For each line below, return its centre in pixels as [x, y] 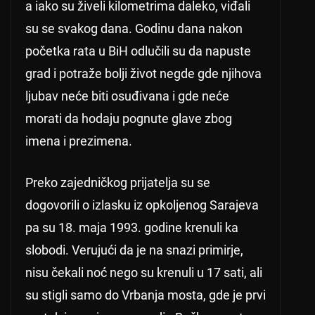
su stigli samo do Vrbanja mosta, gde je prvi [146, 295]
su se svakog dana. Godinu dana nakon [134, 29]
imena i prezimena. [79, 141]
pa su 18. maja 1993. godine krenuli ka [132, 228]
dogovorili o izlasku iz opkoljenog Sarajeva [142, 205]
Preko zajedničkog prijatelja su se [118, 183]
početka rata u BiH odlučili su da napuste [138, 51]
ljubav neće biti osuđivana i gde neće [127, 96]
